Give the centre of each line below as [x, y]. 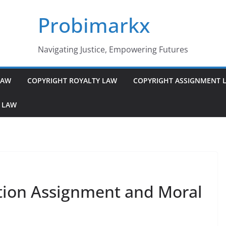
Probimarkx [94, 25]
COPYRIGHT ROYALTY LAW [72, 80]
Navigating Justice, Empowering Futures [113, 49]
